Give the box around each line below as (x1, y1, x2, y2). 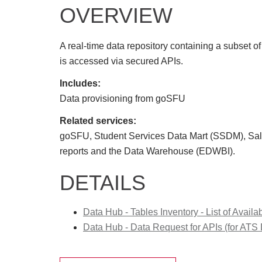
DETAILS (60, 171, 146, 195)
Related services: (60, 116, 139, 126)
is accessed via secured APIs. (60, 56, 183, 66)
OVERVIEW (60, 4, 173, 27)
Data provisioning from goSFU (60, 94, 185, 104)
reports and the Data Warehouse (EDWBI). (60, 146, 235, 156)
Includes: (60, 78, 103, 88)
